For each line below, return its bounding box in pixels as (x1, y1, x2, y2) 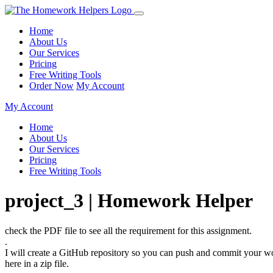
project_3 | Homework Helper (5, 190, 253, 212)
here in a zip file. (5, 258, 69, 269)
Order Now (29, 80, 74, 91)
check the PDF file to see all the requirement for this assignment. (5, 225, 252, 236)
